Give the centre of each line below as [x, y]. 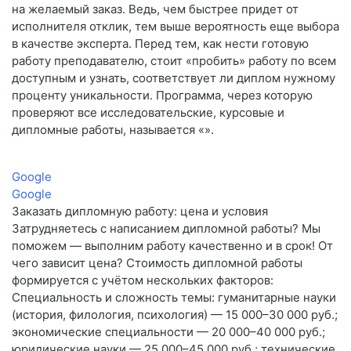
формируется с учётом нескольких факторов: [143, 280]
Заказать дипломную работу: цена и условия [140, 212]
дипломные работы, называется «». [113, 130]
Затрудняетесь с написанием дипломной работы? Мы [166, 229]
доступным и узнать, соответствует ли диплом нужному [174, 78]
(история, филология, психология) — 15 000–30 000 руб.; [175, 315]
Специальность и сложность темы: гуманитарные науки [174, 298]
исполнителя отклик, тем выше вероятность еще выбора [175, 27]
